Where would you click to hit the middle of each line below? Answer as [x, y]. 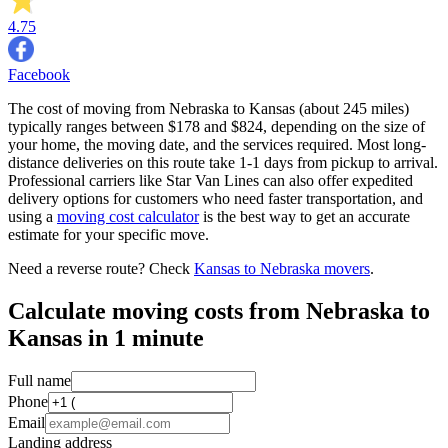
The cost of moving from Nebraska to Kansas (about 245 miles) [208, 108]
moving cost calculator [128, 216]
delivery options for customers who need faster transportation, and [215, 198]
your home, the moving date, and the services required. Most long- [217, 144]
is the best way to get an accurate [304, 216]
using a [32, 216]
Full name [39, 381]
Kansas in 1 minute [106, 337]
